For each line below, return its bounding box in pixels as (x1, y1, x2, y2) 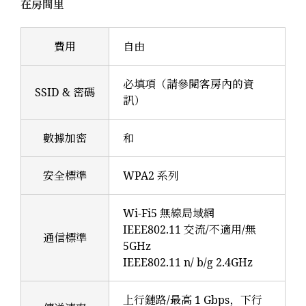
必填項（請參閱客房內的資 (123, 76, 254, 92)
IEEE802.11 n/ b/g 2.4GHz (123, 255, 253, 270)
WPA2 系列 (123, 168, 179, 184)
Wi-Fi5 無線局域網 (123, 206, 214, 221)
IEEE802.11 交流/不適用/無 (123, 222, 256, 238)
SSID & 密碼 (35, 85, 95, 100)
